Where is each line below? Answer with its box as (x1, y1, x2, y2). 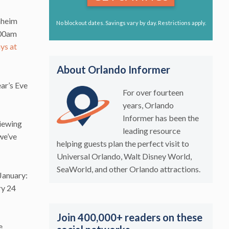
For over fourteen (122, 87, 184, 97)
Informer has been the (122, 112, 199, 123)
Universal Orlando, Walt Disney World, (57, 151, 192, 161)
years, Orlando (122, 100, 174, 110)
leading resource (122, 125, 180, 135)
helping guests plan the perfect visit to (57, 138, 189, 148)
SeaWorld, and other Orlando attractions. (57, 164, 200, 174)
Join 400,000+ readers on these (57, 211, 202, 223)
